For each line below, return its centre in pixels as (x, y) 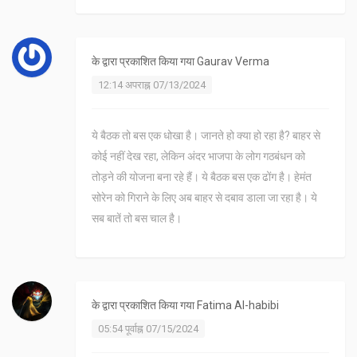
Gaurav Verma (233, 62)
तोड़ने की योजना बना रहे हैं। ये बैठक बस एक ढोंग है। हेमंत (202, 177)
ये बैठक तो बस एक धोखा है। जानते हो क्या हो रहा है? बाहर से (206, 136)
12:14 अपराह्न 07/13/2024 (152, 85)
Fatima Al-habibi (238, 306)
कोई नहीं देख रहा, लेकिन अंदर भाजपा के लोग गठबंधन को (198, 157)
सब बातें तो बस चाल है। (137, 219)
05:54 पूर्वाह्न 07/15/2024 (148, 329)
